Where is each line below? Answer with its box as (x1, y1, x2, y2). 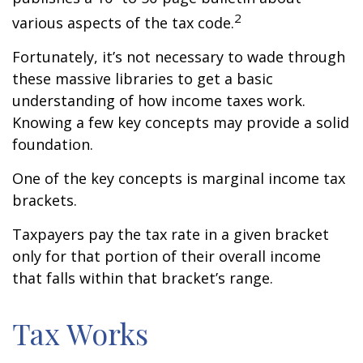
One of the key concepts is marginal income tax (12, 169, 345, 188)
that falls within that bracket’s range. (12, 268, 273, 288)
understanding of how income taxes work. (12, 91, 305, 110)
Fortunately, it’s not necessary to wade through (12, 47, 345, 66)
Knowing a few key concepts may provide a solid (12, 113, 349, 132)
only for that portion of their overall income (12, 246, 321, 266)
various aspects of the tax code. (12, 13, 234, 32)
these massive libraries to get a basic (12, 69, 273, 88)
